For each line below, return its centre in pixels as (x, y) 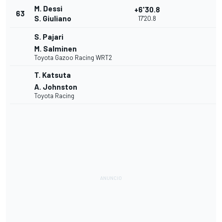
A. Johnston (56, 87)
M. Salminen (55, 49)
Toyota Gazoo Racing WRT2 (73, 58)
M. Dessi (48, 9)
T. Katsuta (53, 75)
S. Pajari (49, 37)
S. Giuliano (53, 19)
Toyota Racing (54, 96)
